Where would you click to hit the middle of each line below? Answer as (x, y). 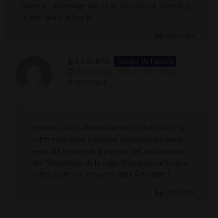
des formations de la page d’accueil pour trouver (111, 162)
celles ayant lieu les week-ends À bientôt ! (101, 174)
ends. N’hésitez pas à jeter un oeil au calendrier (108, 151)
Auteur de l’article (145, 61)
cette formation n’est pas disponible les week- (109, 139)
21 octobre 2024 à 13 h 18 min (127, 71)
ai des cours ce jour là (57, 17)
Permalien (92, 82)
